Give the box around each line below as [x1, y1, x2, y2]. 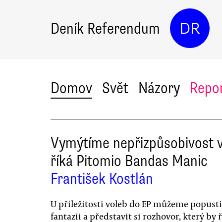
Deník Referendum [51, 18, 160, 38]
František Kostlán [51, 169, 153, 188]
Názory [138, 78, 180, 98]
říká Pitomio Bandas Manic [51, 151, 208, 170]
